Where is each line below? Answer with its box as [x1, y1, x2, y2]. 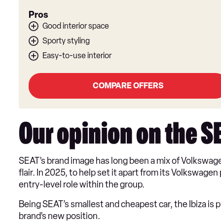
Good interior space [42, 21, 109, 31]
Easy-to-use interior [42, 51, 111, 61]
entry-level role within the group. [19, 179, 146, 190]
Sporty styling [42, 36, 90, 46]
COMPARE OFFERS [92, 81, 163, 91]
